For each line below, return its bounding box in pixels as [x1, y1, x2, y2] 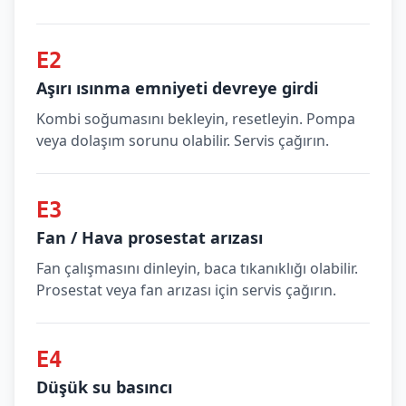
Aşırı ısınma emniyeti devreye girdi [36, 77, 318, 99]
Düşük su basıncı [36, 376, 172, 398]
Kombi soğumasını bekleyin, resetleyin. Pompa [36, 109, 355, 129]
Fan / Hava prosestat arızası [36, 227, 263, 248]
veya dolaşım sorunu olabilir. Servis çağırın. [36, 130, 329, 150]
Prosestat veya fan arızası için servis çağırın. [36, 280, 336, 300]
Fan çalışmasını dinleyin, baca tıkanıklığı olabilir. [36, 258, 358, 278]
